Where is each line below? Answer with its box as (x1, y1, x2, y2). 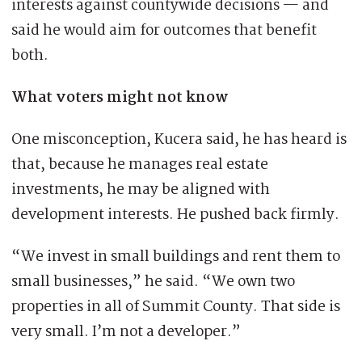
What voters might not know (11, 86, 229, 111)
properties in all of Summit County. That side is (11, 295, 340, 320)
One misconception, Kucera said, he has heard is (11, 128, 347, 153)
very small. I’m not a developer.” (11, 320, 241, 345)
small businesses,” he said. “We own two (11, 270, 295, 295)
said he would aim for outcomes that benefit (11, 19, 317, 44)
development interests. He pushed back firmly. (11, 203, 339, 228)
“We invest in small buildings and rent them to (11, 245, 340, 270)
